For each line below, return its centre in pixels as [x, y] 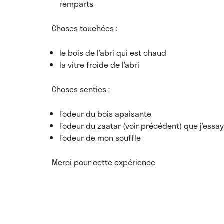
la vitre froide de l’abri [99, 65]
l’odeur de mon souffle [100, 138]
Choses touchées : [85, 28]
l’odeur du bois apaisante [105, 114]
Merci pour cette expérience [104, 162]
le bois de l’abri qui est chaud [113, 53]
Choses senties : [81, 89]
